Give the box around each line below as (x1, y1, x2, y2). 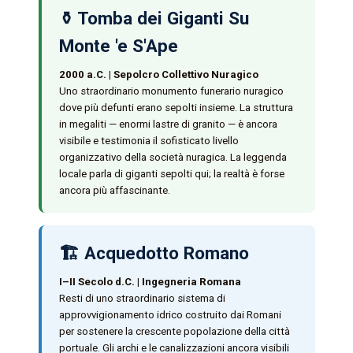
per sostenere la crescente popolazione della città (58, 325, 290, 337)
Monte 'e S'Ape (58, 35, 178, 56)
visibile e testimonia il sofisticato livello (58, 134, 239, 147)
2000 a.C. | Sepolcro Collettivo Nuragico (58, 68, 258, 80)
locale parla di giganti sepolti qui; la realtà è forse (58, 167, 284, 180)
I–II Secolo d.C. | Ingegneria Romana (58, 275, 241, 288)
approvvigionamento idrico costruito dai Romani (58, 308, 281, 321)
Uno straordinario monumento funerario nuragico (58, 84, 284, 97)
